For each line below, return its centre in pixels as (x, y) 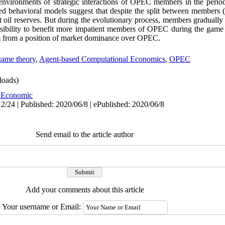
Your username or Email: (42, 207)
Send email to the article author (85, 134)
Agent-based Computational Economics (102, 59)
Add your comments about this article (85, 190)
